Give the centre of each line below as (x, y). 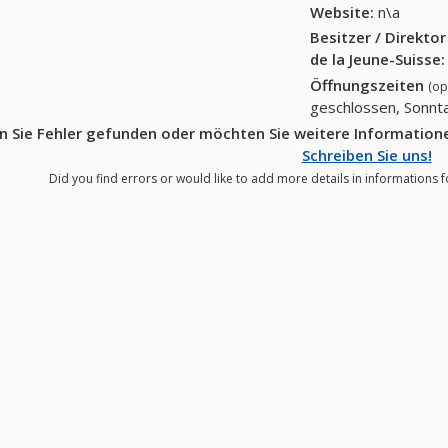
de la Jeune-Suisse (376, 59)
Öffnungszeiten (369, 85)
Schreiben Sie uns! (366, 154)
